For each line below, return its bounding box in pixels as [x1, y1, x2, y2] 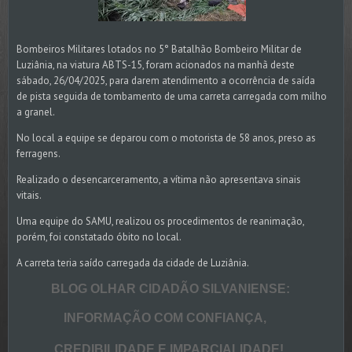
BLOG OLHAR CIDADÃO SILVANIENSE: [16, 282, 290, 296]
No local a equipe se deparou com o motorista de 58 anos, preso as [16, 131, 316, 145]
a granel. [16, 105, 55, 119]
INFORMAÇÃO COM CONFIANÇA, [16, 311, 266, 325]
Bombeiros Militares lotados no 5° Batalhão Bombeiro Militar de [16, 42, 302, 57]
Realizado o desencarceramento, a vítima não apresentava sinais [16, 173, 301, 187]
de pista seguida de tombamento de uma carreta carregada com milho [16, 90, 327, 104]
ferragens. [16, 147, 60, 161]
